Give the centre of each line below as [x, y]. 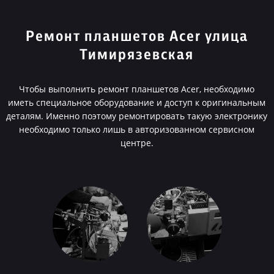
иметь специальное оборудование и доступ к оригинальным [137, 102]
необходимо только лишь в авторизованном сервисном [137, 129]
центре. [137, 143]
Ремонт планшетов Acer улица [137, 37]
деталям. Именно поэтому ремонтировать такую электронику [137, 116]
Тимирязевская [137, 55]
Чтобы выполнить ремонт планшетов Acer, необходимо [137, 89]
